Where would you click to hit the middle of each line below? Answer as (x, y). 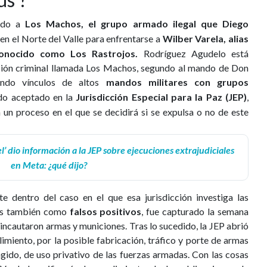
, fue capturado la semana (195, 211)
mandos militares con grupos (177, 82)
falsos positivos (104, 211)
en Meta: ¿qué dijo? (49, 164)
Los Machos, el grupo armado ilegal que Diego (134, 23)
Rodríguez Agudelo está (193, 53)
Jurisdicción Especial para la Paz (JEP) (162, 97)
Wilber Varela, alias (206, 38)
